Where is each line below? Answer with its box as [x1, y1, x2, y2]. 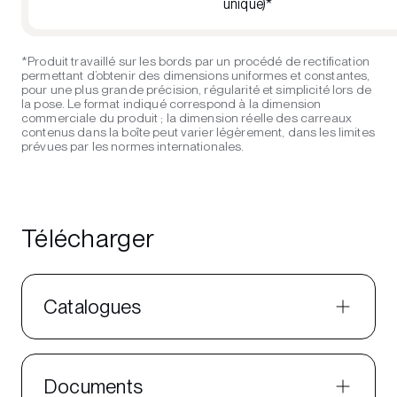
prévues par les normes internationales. [21, 139, 245, 153]
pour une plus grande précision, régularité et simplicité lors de [21, 82, 371, 97]
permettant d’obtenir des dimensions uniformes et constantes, [21, 68, 370, 82]
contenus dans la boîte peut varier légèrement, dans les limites [21, 125, 375, 139]
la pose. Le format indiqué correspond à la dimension [21, 97, 322, 111]
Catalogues [43, 295, 142, 318]
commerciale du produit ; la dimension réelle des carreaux [21, 111, 352, 125]
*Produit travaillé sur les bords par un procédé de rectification [21, 54, 370, 68]
